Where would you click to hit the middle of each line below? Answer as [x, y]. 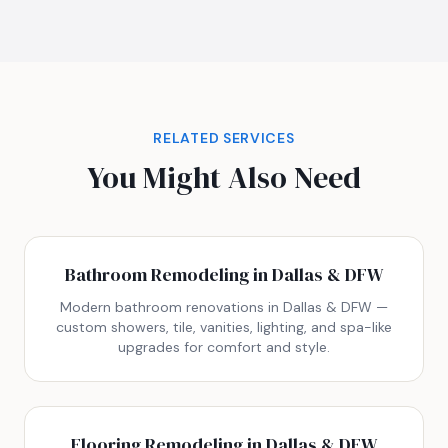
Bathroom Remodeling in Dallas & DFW [224, 274]
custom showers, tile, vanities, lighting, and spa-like [224, 326]
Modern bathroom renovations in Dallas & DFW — [224, 306]
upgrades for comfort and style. [224, 346]
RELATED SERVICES [224, 137]
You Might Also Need [224, 177]
